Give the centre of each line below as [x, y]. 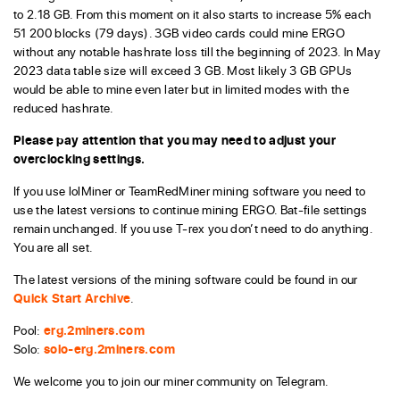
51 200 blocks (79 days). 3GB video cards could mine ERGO [179, 33]
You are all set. [54, 247]
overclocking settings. [79, 159]
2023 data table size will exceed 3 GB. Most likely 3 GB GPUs [183, 71]
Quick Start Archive [72, 298]
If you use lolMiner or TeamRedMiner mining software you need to [190, 191]
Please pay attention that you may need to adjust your [175, 140]
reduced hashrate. [64, 108]
